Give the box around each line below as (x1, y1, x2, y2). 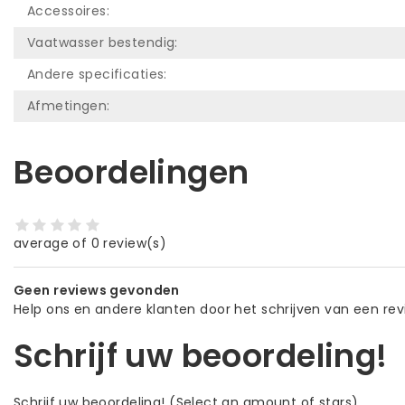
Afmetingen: (27, 96, 110, 115)
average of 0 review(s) (14, 234, 167, 253)
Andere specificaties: (27, 64, 167, 83)
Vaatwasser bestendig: (27, 33, 178, 52)
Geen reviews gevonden (14, 281, 180, 300)
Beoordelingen (14, 149, 250, 194)
